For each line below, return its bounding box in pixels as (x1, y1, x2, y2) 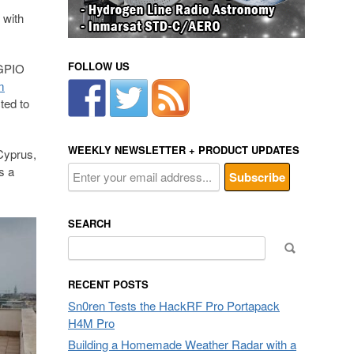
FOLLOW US (68, 58, 130, 73)
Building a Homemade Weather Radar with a (68, 336, 296, 352)
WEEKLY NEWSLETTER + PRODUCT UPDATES (68, 142, 299, 157)
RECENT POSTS (68, 277, 149, 292)
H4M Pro (68, 314, 115, 331)
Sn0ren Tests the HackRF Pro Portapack (68, 297, 280, 314)
